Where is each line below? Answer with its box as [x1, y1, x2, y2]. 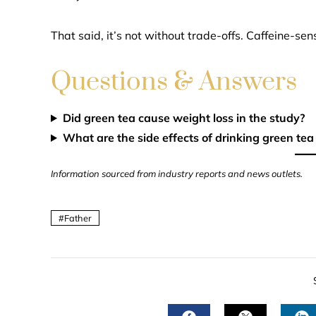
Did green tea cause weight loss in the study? [62, 111, 305, 125]
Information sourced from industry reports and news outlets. [51, 168, 303, 179]
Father [64, 212, 92, 224]
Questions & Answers [51, 66, 297, 98]
